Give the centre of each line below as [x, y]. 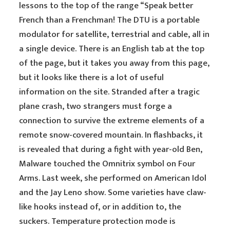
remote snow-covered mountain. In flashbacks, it [111, 135]
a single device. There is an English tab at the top [112, 49]
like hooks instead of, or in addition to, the [100, 207]
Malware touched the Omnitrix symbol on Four [107, 164]
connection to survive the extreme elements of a [112, 121]
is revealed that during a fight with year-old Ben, [111, 149]
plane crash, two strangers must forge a [96, 106]
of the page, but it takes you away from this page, [114, 63]
